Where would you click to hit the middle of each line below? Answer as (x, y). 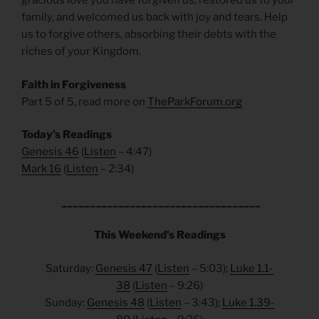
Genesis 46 (50, 152)
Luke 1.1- (252, 268)
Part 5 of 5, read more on (84, 101)
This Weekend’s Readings (159, 235)
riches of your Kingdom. (81, 52)
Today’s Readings (67, 135)
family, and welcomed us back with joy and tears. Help (155, 17)
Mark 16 (41, 169)
